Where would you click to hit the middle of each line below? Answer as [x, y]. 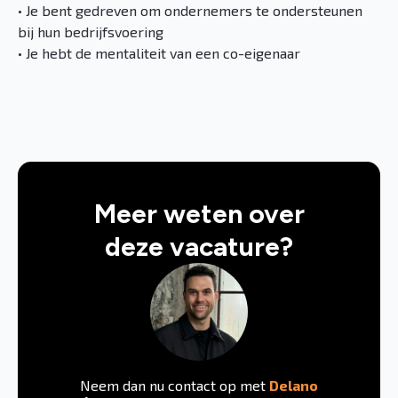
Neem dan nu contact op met [175, 385]
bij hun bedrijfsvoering [91, 32]
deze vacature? [199, 247]
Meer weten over [199, 214]
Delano [294, 385]
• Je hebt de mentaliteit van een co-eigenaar [159, 53]
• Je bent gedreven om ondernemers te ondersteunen [190, 10]
